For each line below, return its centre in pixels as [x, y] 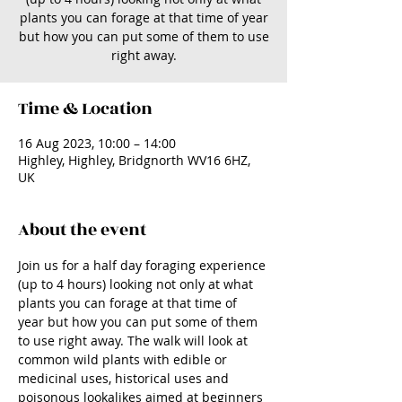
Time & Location [85, 108]
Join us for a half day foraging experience [144, 265]
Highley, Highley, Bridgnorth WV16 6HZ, [134, 160]
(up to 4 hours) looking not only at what [137, 284]
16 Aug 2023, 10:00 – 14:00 [97, 143]
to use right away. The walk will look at [135, 340]
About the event [82, 229]
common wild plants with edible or [124, 359]
